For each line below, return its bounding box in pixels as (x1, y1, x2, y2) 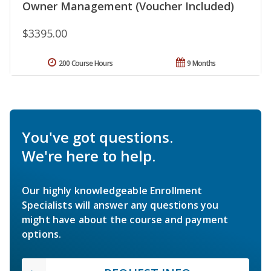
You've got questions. (22, 126, 173, 147)
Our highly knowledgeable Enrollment (22, 183, 203, 197)
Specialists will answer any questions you (22, 198, 219, 212)
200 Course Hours (58, 57, 113, 68)
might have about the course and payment (22, 212, 229, 226)
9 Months (187, 57, 216, 68)
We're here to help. (22, 145, 155, 166)
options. (22, 227, 62, 241)
